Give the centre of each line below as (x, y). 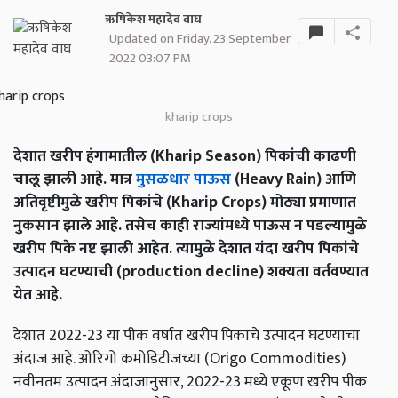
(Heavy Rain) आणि (294, 179)
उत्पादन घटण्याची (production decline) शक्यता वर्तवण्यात (191, 272)
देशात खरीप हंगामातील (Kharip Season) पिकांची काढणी (185, 156)
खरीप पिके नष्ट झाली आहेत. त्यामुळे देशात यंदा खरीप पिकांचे (186, 249)
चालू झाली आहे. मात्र (75, 179)
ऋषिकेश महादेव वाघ (153, 20)
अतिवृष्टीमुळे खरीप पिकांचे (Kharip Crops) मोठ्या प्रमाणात (185, 203)
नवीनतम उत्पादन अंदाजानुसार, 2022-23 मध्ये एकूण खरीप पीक (190, 382)
